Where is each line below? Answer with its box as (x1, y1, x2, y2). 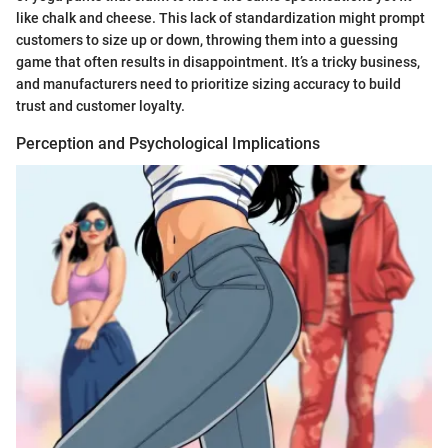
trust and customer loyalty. (16, 98, 185, 115)
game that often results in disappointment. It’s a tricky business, (16, 54, 420, 71)
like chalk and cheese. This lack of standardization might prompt (16, 10, 425, 27)
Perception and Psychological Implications (16, 134, 320, 154)
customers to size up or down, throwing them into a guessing (16, 32, 398, 49)
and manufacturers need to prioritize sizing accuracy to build (16, 76, 401, 93)
